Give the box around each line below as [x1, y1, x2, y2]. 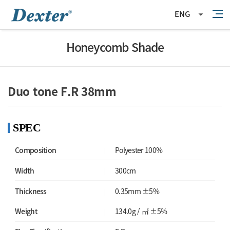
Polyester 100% [115, 144, 163, 155]
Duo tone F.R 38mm [8, 82, 117, 100]
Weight [15, 206, 37, 217]
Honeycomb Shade [66, 38, 164, 56]
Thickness [15, 185, 47, 196]
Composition [15, 144, 56, 155]
